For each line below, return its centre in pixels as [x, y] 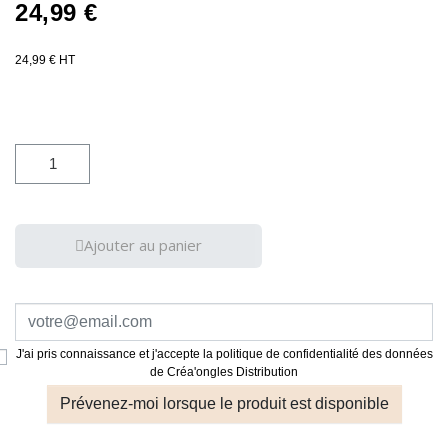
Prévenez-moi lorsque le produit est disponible [224, 403]
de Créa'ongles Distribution [224, 371]
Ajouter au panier [143, 244]
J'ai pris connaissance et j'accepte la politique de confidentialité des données [224, 353]
